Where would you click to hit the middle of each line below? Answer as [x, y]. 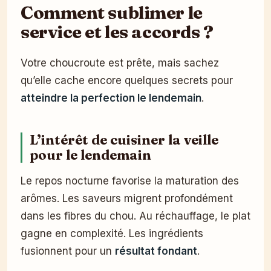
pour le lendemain [90, 155]
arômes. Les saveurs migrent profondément [127, 198]
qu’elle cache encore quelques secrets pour [127, 80]
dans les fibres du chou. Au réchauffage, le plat [135, 216]
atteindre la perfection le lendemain [111, 98]
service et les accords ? [117, 31]
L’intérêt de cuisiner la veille [124, 140]
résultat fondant [156, 251]
